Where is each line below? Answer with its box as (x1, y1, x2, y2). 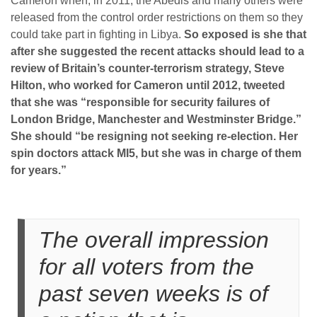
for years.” (11, 164, 67, 176)
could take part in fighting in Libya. (11, 28, 184, 40)
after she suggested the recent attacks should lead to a (11, 45, 304, 57)
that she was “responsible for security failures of (11, 96, 270, 108)
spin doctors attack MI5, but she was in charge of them (11, 147, 301, 159)
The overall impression (39, 227, 269, 253)
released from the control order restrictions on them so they (11, 11, 303, 23)
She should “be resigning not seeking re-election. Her (11, 130, 298, 142)
